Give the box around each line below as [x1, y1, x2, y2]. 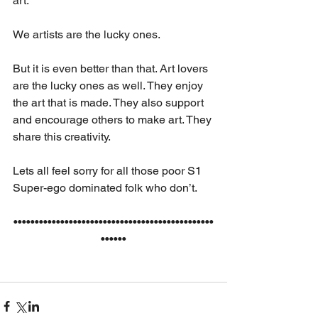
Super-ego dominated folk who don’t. [13, 181, 197, 194]
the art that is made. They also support [13, 96, 207, 109]
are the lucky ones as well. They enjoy [13, 79, 206, 92]
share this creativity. [13, 130, 111, 143]
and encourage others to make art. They [13, 113, 214, 126]
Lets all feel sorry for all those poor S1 [13, 164, 204, 177]
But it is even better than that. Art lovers [13, 62, 211, 75]
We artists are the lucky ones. [13, 28, 163, 41]
